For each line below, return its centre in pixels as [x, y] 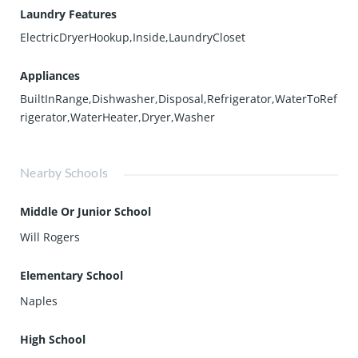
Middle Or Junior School [86, 211]
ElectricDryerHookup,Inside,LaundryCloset [133, 37]
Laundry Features [69, 14]
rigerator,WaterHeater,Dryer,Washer [118, 117]
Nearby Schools [64, 172]
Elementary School [72, 275]
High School [53, 339]
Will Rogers [50, 237]
